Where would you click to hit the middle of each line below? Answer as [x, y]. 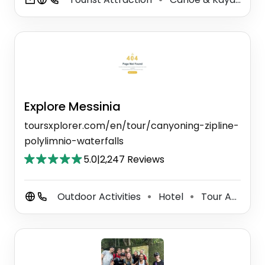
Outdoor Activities [100, 196]
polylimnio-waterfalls [74, 141]
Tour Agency [215, 196]
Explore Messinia [72, 106]
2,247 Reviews [132, 159]
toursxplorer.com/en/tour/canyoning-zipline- [132, 125]
